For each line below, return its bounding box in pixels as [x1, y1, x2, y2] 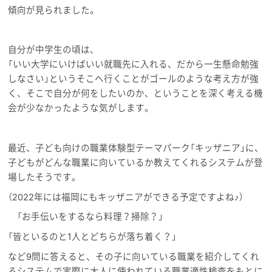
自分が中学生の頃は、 [8, 44, 100, 56]
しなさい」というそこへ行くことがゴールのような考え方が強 [8, 73, 259, 85]
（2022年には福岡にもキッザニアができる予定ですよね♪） [8, 191, 244, 203]
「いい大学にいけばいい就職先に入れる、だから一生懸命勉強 [8, 59, 259, 70]
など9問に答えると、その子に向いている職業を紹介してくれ [8, 251, 260, 262]
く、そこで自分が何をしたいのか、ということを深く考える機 [8, 88, 263, 100]
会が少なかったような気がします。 [8, 103, 154, 114]
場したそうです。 [8, 171, 81, 183]
